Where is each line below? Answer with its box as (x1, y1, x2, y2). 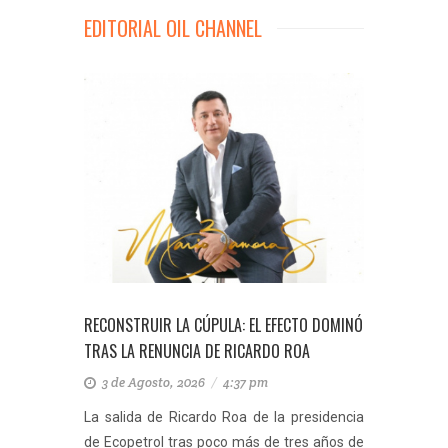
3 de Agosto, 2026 (99, 374, 211, 391)
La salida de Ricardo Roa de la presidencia (84, 409, 364, 425)
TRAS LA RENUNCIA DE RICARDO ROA (84, 339, 310, 363)
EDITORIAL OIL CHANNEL (84, 13, 262, 43)
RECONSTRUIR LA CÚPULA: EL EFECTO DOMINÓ (84, 313, 363, 337)
